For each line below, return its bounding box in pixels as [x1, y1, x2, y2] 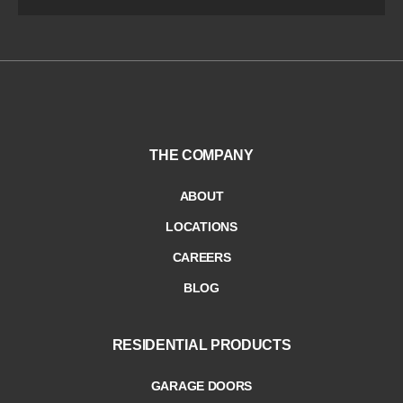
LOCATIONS [166, 219, 237, 234]
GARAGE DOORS [150, 378, 253, 393]
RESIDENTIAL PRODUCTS [112, 336, 291, 353]
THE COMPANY [149, 147, 254, 163]
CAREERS [172, 249, 231, 264]
